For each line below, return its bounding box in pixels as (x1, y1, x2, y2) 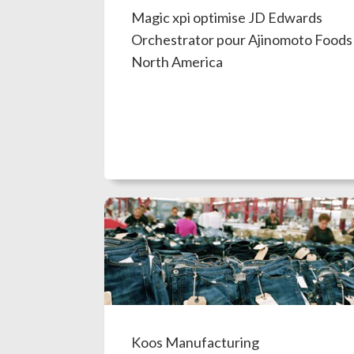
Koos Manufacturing (130, 333, 259, 351)
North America (130, 52, 223, 70)
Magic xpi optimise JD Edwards (130, 8, 322, 26)
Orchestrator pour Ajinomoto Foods (130, 30, 352, 48)
